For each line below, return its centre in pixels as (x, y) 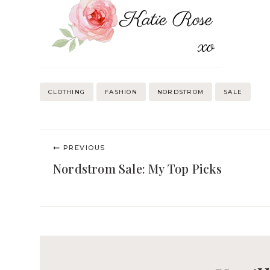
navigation (92, 171)
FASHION (121, 92)
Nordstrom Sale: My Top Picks (138, 169)
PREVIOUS (84, 148)
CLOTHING (67, 92)
